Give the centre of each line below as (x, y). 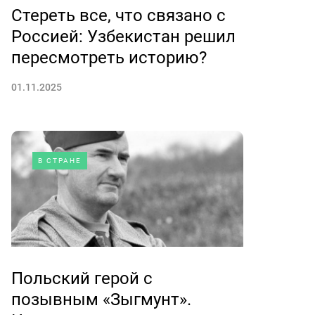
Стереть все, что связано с (118, 15)
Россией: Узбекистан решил (123, 37)
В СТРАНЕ (60, 161)
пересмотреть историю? (109, 58)
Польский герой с (82, 278)
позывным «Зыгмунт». (101, 300)
